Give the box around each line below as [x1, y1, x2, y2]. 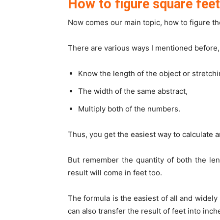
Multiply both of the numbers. [78, 104, 180, 113]
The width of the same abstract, [78, 86, 188, 96]
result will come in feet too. [68, 168, 162, 177]
